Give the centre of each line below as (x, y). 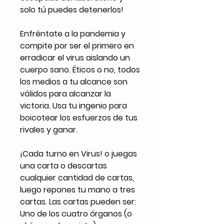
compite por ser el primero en (77, 45)
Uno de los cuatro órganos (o (76, 213)
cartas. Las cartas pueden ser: (78, 201)
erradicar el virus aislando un (75, 57)
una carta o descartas (63, 165)
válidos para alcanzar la (65, 93)
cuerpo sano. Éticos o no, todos (80, 69)
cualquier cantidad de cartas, (77, 177)
